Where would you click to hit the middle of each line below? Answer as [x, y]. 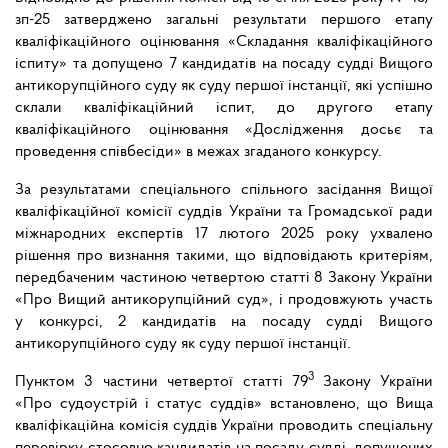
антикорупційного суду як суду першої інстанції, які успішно [224, 86]
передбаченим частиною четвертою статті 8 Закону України [224, 278]
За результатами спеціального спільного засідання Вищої [224, 190]
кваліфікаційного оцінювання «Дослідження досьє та [224, 130]
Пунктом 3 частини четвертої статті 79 [162, 382]
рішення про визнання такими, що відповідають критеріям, [224, 256]
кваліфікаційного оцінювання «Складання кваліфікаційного [224, 42]
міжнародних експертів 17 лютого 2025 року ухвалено [224, 234]
